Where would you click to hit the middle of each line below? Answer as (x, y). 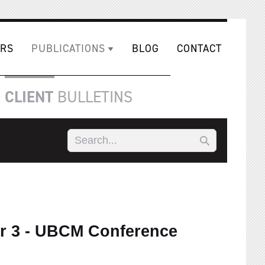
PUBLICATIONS (68, 49)
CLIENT (29, 97)
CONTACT (199, 49)
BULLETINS (93, 97)
